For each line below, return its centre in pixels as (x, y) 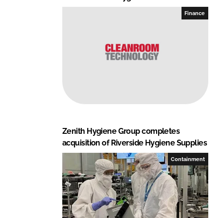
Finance (195, 13)
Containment (188, 159)
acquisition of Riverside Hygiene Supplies (135, 143)
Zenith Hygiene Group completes (121, 131)
